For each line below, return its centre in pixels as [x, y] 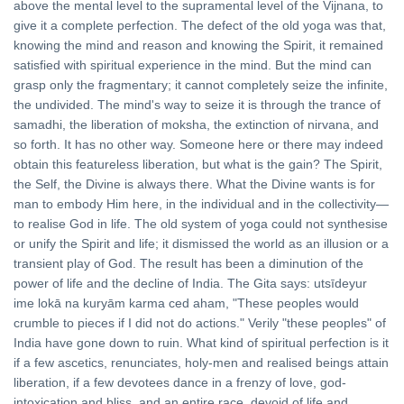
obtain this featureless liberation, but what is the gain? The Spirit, [198, 165]
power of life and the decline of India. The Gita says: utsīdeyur [190, 284]
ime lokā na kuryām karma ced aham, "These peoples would [186, 303]
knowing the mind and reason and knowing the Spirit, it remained [198, 46]
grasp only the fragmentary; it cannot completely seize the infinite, [201, 85]
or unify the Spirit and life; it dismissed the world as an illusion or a [201, 244]
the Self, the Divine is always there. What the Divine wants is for [194, 184]
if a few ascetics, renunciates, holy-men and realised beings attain [201, 363]
